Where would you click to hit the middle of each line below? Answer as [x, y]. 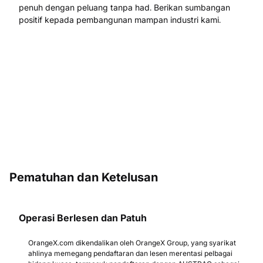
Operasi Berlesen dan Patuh [83, 218]
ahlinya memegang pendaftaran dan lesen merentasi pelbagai [130, 253]
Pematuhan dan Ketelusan [84, 177]
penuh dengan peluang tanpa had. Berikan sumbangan [124, 7]
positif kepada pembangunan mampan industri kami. [120, 20]
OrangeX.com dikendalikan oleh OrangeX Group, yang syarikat [132, 243]
